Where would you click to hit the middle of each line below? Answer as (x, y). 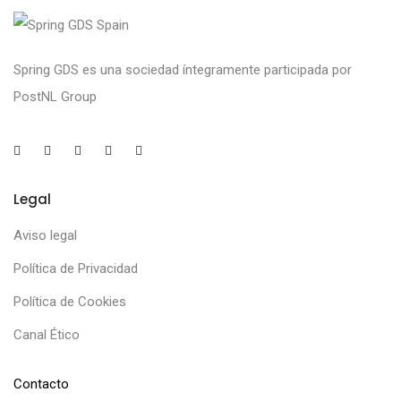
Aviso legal (45, 236)
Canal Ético (47, 335)
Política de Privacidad (76, 269)
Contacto (41, 384)
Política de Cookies (70, 302)
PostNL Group (55, 97)
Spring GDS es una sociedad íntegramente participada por (183, 70)
